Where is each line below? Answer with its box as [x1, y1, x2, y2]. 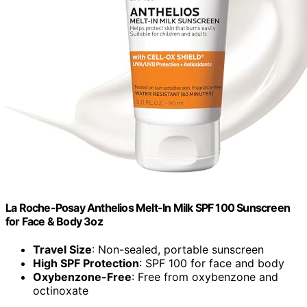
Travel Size [33, 243, 92, 257]
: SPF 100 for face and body [139, 256, 284, 271]
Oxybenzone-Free [33, 270, 132, 284]
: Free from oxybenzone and [132, 270, 278, 284]
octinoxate [33, 284, 88, 298]
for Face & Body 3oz [5, 214, 103, 229]
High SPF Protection [33, 256, 139, 271]
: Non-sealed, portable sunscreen [92, 243, 264, 257]
